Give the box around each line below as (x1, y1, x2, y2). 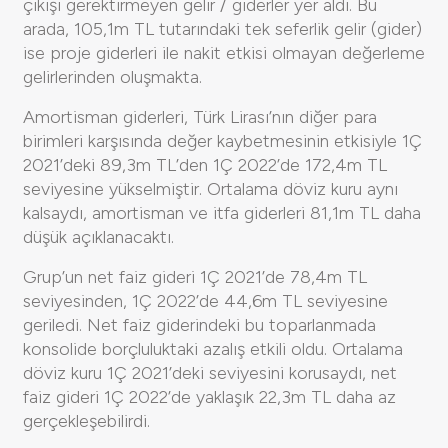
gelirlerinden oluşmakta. (23, 65, 202, 88)
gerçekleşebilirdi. (23, 409, 150, 432)
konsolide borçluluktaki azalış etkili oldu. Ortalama (23, 337, 403, 360)
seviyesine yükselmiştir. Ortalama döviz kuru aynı (23, 177, 398, 200)
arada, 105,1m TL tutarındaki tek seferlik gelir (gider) (23, 17, 422, 40)
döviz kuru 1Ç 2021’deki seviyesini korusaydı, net (23, 361, 397, 384)
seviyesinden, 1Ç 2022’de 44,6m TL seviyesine (23, 289, 388, 312)
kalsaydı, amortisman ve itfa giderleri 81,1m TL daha (23, 201, 421, 224)
